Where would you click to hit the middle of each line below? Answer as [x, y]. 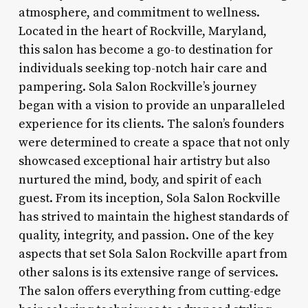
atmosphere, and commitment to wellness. [139, 12]
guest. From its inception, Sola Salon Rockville [149, 198]
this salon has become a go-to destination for [145, 49]
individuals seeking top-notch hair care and [142, 68]
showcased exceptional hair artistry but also [144, 161]
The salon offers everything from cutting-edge [150, 291]
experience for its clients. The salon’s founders [151, 124]
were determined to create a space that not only [154, 142]
